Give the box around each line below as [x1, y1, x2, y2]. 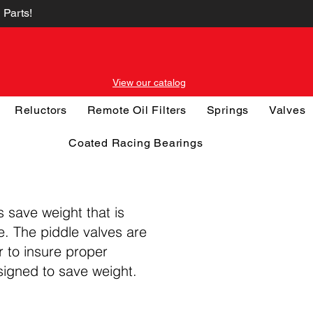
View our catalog [112, 77, 186, 88]
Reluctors [14, 103, 67, 117]
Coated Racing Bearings [68, 136, 203, 150]
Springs [206, 103, 249, 117]
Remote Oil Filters [87, 103, 187, 117]
